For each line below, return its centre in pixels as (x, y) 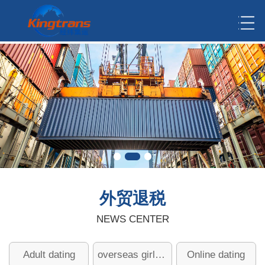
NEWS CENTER (132, 219)
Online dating (216, 254)
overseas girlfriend (160, 254)
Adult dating (49, 254)
